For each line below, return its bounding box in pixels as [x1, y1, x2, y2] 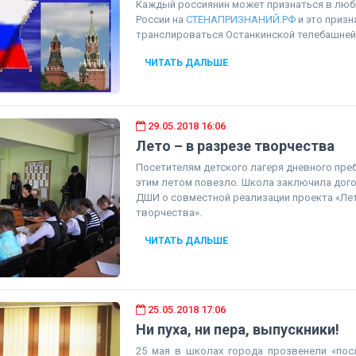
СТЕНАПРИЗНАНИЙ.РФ [185, 14, 296, 25]
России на [135, 14, 186, 25]
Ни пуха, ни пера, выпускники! [135, 321, 339, 338]
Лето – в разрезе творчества [135, 137, 335, 154]
